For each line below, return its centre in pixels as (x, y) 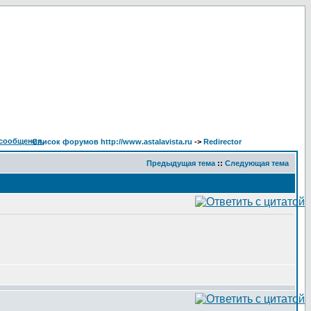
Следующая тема (257, 163)
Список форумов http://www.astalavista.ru (112, 142)
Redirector (222, 142)
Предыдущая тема (181, 163)
